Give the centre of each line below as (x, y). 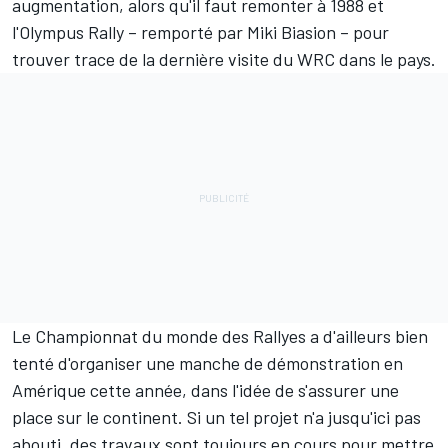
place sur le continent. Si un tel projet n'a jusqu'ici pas (216, 417)
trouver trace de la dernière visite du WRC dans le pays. (224, 59)
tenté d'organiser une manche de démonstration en (207, 363)
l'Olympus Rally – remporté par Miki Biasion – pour (200, 32)
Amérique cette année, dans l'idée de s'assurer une (205, 390)
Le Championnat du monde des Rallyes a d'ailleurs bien (220, 336)
